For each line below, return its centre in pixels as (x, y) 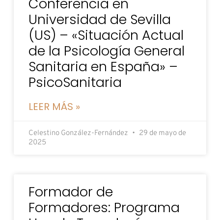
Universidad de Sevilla (100, 19)
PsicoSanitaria (75, 82)
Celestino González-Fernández (79, 133)
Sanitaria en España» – (103, 66)
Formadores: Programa (104, 207)
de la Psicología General (107, 51)
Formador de (71, 192)
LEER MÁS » (54, 106)
